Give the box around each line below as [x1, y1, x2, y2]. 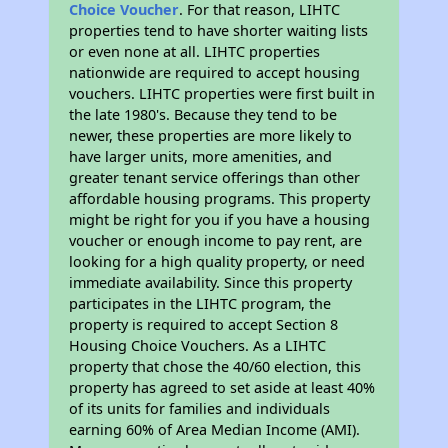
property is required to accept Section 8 [69, 315, 339, 334]
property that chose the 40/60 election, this [69, 357, 362, 376]
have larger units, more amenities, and [69, 147, 333, 166]
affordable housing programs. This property [69, 189, 371, 208]
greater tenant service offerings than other [69, 168, 361, 187]
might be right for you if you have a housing [69, 210, 371, 229]
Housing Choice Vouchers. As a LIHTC [69, 336, 327, 355]
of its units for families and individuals [69, 399, 331, 418]
